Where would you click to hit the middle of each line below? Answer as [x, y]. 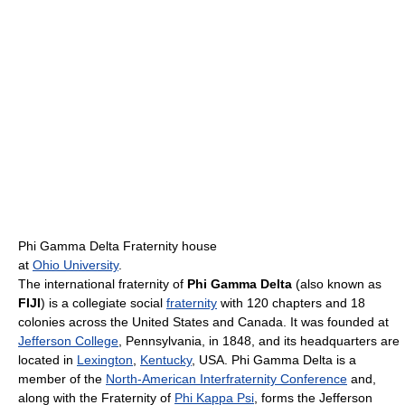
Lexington [105, 360]
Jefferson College [68, 341]
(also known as [337, 284]
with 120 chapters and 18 [291, 303]
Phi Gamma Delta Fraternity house [118, 246]
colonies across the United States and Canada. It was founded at [203, 322]
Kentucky [166, 360]
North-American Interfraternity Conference [226, 379]
